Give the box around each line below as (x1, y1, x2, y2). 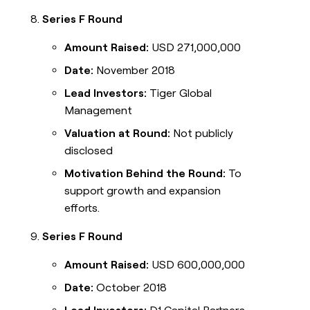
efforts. (64, 201, 100, 215)
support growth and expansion (64, 184, 221, 198)
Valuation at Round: (64, 127, 171, 140)
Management (64, 104, 133, 118)
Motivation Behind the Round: (64, 167, 226, 181)
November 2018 (93, 64, 176, 77)
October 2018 (93, 281, 167, 295)
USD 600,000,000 (149, 258, 246, 272)
